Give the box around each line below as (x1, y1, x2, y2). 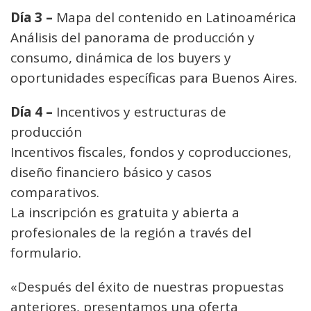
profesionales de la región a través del (10, 224, 251, 242)
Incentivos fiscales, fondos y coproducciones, (10, 143, 292, 161)
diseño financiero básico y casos (10, 163, 212, 181)
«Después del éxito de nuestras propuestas (10, 278, 284, 296)
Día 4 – (10, 103, 53, 121)
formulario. (10, 244, 81, 262)
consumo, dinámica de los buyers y (10, 49, 231, 67)
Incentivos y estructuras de (53, 103, 226, 121)
